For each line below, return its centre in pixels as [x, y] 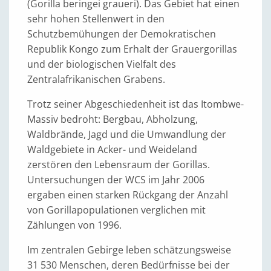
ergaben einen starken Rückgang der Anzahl [128, 195]
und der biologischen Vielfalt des [102, 64]
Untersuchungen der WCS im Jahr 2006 [116, 180]
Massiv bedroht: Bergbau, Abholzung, [113, 119]
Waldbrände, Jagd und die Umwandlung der [127, 135]
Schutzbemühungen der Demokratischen [122, 34]
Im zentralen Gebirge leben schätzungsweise [129, 250]
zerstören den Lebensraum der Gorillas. [119, 165]
